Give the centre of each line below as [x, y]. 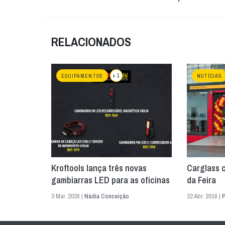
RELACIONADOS [91, 42]
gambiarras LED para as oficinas [110, 180]
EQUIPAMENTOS [82, 76]
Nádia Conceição [107, 196]
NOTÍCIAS [209, 76]
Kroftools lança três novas [99, 168]
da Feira [201, 180]
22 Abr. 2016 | [204, 196]
